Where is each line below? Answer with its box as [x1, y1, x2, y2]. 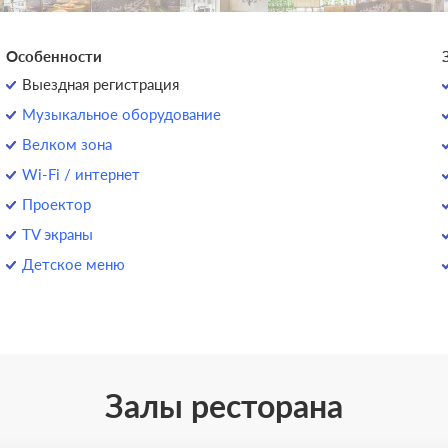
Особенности [6, 47, 103, 65]
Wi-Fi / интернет [22, 165, 141, 183]
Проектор [22, 195, 92, 213]
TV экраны [22, 225, 94, 243]
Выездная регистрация [22, 75, 180, 93]
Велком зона [22, 135, 113, 153]
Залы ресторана [105, 386, 343, 425]
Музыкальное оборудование [22, 105, 222, 123]
